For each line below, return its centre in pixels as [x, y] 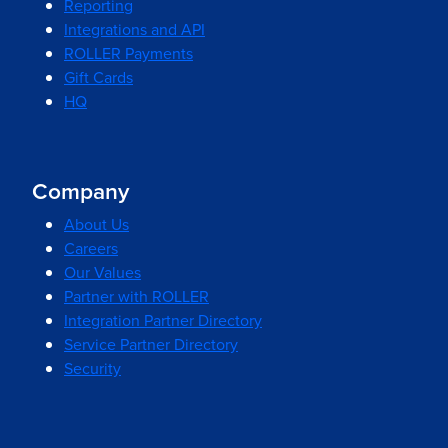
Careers [91, 248]
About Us [96, 224]
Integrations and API [134, 29]
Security [92, 368]
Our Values [102, 272]
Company [80, 191]
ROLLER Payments [128, 53]
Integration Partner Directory [163, 320]
